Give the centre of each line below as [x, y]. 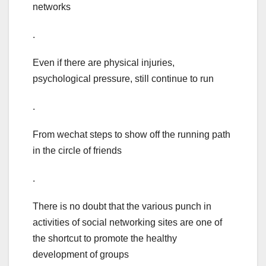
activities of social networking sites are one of [127, 223]
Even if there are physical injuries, [104, 63]
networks [52, 7]
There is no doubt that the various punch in [122, 207]
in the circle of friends [77, 151]
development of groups [81, 255]
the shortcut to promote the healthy [105, 239]
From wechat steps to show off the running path [132, 135]
